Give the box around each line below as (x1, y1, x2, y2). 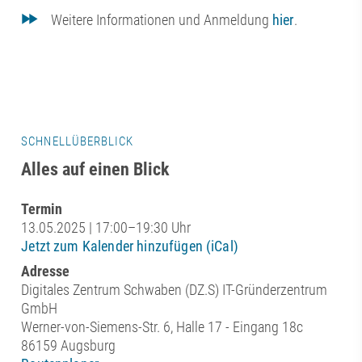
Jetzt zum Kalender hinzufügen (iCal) (21, 238, 238, 255)
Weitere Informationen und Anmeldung (51, 11, 272, 28)
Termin (21, 200, 63, 218)
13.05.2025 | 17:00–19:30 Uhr (21, 219, 192, 237)
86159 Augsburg (21, 337, 116, 355)
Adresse (21, 263, 70, 280)
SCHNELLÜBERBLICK (21, 134, 134, 149)
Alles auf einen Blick (21, 159, 170, 180)
